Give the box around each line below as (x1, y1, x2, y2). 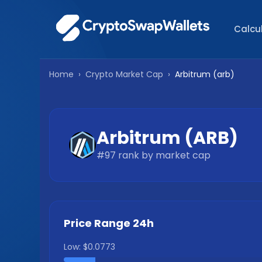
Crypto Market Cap (85, 68, 163, 80)
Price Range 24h (64, 216, 154, 230)
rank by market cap (116, 149, 211, 162)
